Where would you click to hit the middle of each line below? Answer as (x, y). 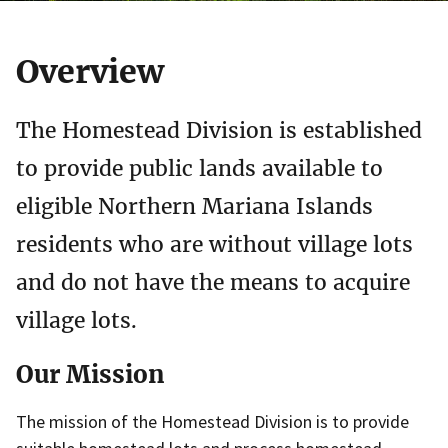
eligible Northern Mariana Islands (194, 206)
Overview (90, 72)
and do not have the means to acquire (213, 282)
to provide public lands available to (199, 168)
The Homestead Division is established (219, 130)
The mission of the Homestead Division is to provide (212, 422)
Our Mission (90, 375)
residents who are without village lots (214, 244)
